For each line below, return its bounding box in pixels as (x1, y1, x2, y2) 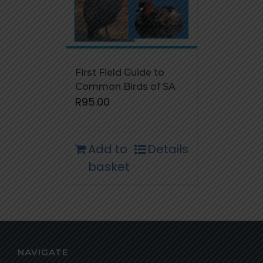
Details (147, 141, 188, 158)
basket (87, 159, 130, 176)
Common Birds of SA (75, 81, 176, 93)
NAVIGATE (18, 247, 68, 258)
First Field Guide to (75, 67, 164, 79)
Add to (87, 141, 127, 158)
